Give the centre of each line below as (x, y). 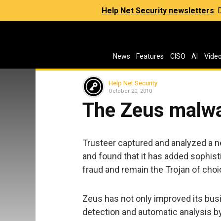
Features (150, 56)
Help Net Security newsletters (158, 11)
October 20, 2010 (130, 91)
